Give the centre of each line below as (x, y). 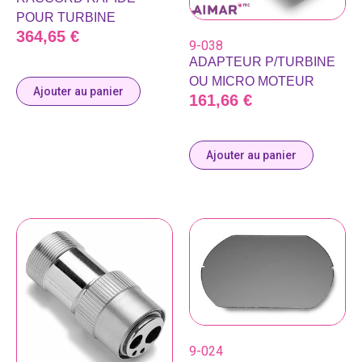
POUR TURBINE (66, 18)
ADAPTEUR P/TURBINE (262, 62)
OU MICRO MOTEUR (252, 82)
